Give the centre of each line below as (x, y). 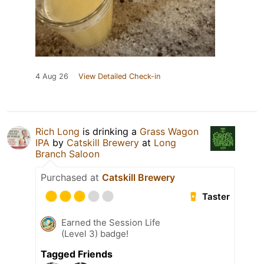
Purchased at (71, 178)
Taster (216, 197)
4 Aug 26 (52, 77)
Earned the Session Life (111, 223)
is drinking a (110, 132)
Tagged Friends (77, 254)
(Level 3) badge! (95, 234)
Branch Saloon (67, 154)
